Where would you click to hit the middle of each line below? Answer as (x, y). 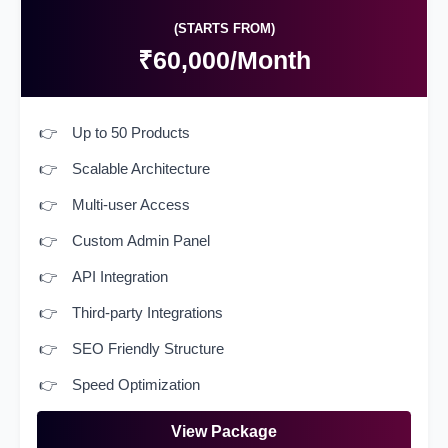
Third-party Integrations (147, 313)
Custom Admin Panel (141, 241)
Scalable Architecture (141, 169)
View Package (224, 432)
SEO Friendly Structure (148, 349)
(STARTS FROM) (224, 29)
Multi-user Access (131, 205)
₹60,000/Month (224, 60)
